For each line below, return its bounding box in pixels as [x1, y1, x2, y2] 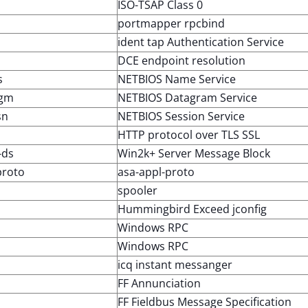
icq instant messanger [118, 257, 232, 272]
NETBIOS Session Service [118, 109, 245, 124]
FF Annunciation [118, 276, 201, 291]
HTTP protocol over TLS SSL [118, 127, 260, 142]
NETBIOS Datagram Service [118, 90, 257, 105]
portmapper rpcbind [118, 16, 225, 31]
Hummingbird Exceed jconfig [118, 201, 267, 217]
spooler [118, 183, 157, 198]
